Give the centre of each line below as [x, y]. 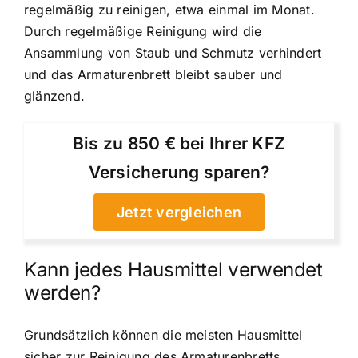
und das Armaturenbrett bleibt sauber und [153, 75]
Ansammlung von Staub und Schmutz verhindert [173, 53]
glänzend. [55, 96]
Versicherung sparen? [179, 173]
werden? [62, 293]
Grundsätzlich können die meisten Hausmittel [163, 334]
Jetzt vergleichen [179, 213]
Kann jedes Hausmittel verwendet [173, 270]
